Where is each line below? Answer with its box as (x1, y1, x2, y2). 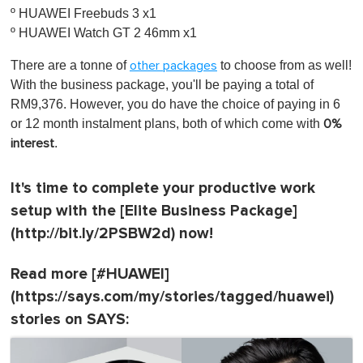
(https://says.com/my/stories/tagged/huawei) (11, 288, 334, 307)
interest (11, 137, 54, 151)
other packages (130, 59, 217, 73)
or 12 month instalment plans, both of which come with (11, 117, 323, 131)
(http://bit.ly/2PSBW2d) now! (11, 224, 213, 244)
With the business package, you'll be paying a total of (11, 78, 314, 92)
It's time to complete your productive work (11, 179, 315, 199)
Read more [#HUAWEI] (11, 265, 169, 284)
